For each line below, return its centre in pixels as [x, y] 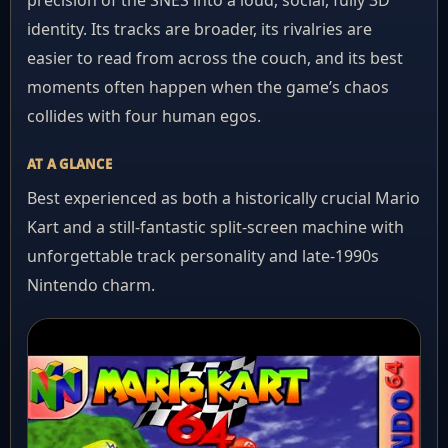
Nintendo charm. [91, 285]
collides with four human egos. [144, 116]
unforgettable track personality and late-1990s [203, 256]
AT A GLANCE [69, 164]
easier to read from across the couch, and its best [215, 58]
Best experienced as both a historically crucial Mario [223, 198]
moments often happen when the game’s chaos [208, 87]
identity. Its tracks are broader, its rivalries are [199, 29]
